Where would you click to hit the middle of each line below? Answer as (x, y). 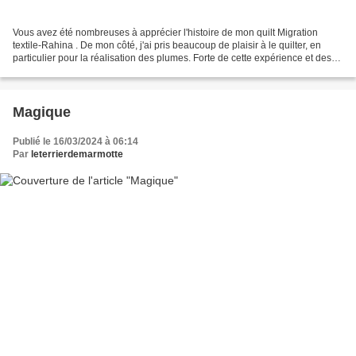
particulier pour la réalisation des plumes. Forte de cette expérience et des (172, 58)
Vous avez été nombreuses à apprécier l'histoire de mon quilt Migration (165, 33)
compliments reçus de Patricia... (81, 71)
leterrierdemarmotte (77, 155)
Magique (42, 112)
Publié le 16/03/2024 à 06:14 (75, 142)
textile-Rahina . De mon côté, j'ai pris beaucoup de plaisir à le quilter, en (46, 46)
